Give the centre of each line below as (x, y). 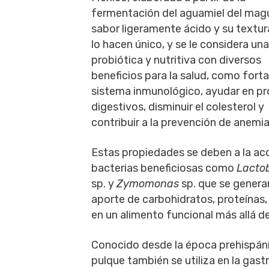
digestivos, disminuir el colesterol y (178, 107)
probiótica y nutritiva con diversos (176, 60)
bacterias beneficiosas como (164, 168)
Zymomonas (148, 184)
